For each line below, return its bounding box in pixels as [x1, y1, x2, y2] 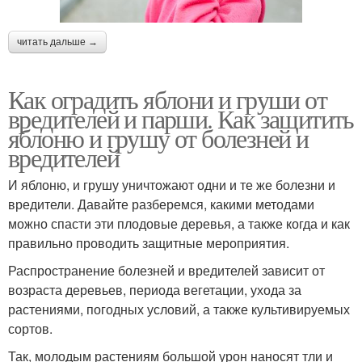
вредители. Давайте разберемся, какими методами [8, 195, 314, 214]
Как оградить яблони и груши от [8, 82, 326, 117]
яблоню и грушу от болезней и [8, 120, 309, 156]
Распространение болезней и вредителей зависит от [8, 261, 325, 280]
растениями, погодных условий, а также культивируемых [8, 300, 350, 319]
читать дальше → [17, 36, 98, 48]
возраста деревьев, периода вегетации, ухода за [8, 280, 301, 300]
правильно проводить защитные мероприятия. [8, 234, 289, 253]
